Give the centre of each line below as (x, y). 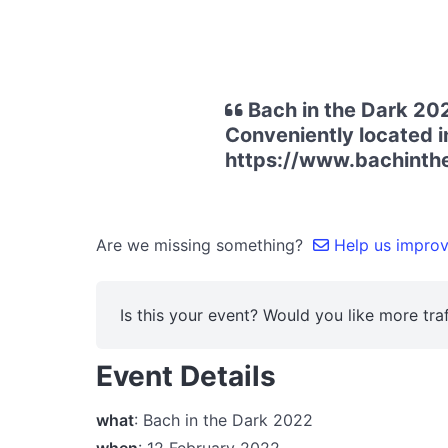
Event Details (186, 376)
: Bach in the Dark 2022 (223, 419)
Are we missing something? (204, 245)
